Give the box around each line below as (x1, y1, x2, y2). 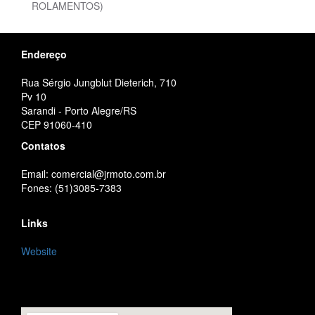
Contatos (21, 139, 65, 153)
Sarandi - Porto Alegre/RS (21, 103, 136, 118)
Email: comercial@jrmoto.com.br (21, 167, 166, 181)
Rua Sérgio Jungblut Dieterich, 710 (21, 75, 176, 90)
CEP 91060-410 (21, 117, 92, 132)
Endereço (21, 47, 67, 62)
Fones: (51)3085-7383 (21, 181, 122, 195)
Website (21, 244, 57, 259)
